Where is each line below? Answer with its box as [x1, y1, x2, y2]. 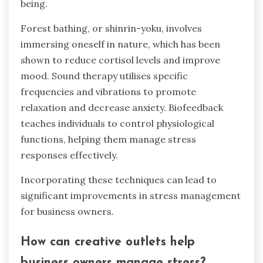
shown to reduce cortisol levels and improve [21, 53, 220, 66]
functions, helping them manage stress [21, 133, 196, 145]
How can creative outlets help [21, 235, 195, 248]
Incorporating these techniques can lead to [21, 173, 217, 186]
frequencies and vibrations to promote [21, 85, 196, 97]
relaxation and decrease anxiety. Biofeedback [21, 101, 223, 113]
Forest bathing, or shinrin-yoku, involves [21, 22, 202, 34]
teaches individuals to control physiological [21, 117, 214, 129]
